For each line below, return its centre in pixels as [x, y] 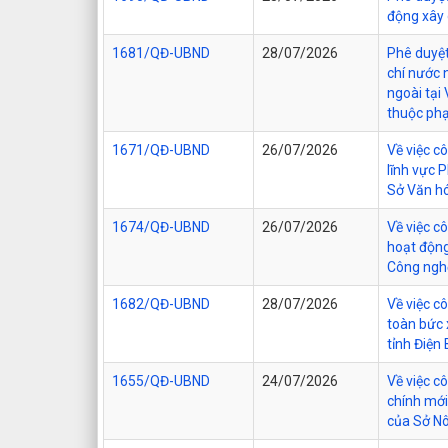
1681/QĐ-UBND [161, 52]
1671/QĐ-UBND [161, 149]
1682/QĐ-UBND [161, 303]
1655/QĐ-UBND [161, 380]
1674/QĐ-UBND [161, 226]
